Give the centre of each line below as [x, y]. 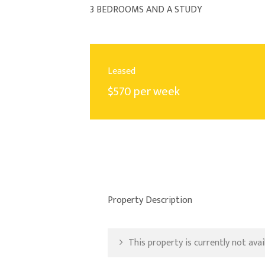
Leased [122, 72]
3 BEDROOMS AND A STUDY [146, 10]
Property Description [150, 201]
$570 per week [144, 92]
